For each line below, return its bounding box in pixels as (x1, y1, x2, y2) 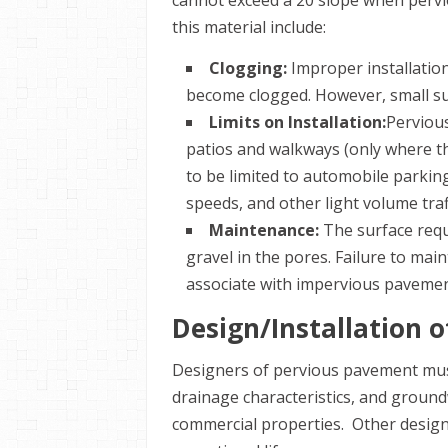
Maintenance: (209, 219, 323, 241)
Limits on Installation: (209, 111, 386, 133)
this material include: (172, 16, 326, 38)
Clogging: (209, 57, 287, 79)
